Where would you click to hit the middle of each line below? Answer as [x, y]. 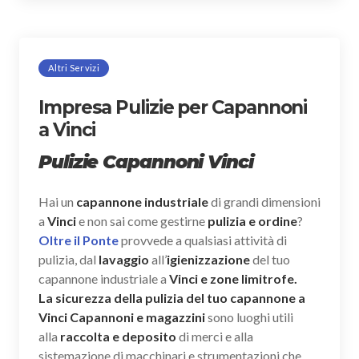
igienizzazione [208, 259]
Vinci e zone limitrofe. [233, 278]
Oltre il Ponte [79, 240]
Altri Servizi [74, 67]
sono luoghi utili [249, 317]
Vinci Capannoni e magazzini [122, 317]
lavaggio [125, 259]
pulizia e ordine [252, 220]
